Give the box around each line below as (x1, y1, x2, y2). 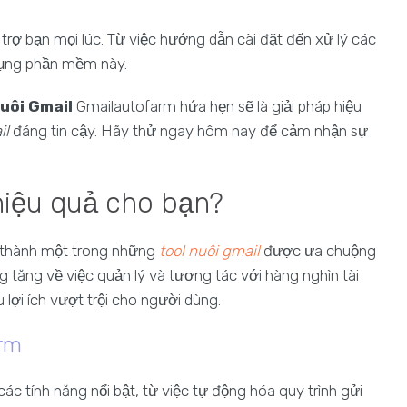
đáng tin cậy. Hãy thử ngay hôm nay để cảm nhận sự (9, 122, 368, 140)
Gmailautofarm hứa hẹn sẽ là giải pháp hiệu (73, 97, 362, 115)
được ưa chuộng (260, 242, 376, 260)
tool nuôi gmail (159, 242, 260, 260)
